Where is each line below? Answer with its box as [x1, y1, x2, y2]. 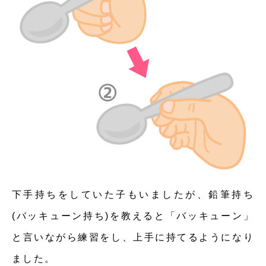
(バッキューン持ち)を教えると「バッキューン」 [12, 211, 254, 221]
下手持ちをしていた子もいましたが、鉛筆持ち [12, 189, 254, 199]
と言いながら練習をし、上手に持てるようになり [12, 232, 254, 242]
